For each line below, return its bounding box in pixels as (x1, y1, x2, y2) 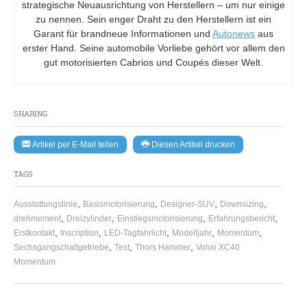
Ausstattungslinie (14, 199, 77, 210)
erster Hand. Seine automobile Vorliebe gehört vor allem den (22, 42, 285, 53)
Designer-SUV (160, 199, 214, 210)
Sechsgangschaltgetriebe (14, 243, 109, 253)
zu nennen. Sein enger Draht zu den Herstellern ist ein (36, 13, 271, 25)
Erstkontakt (14, 228, 55, 238)
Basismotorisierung (83, 199, 155, 210)
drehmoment (14, 214, 61, 224)
